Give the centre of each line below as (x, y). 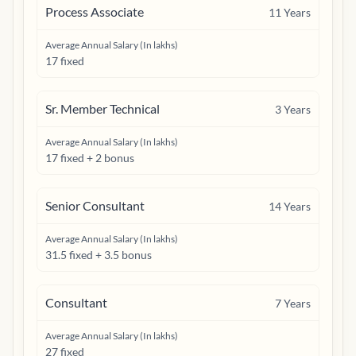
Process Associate (95, 12)
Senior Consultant (95, 205)
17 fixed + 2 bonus (90, 158)
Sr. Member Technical (103, 108)
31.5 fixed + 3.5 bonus (99, 255)
